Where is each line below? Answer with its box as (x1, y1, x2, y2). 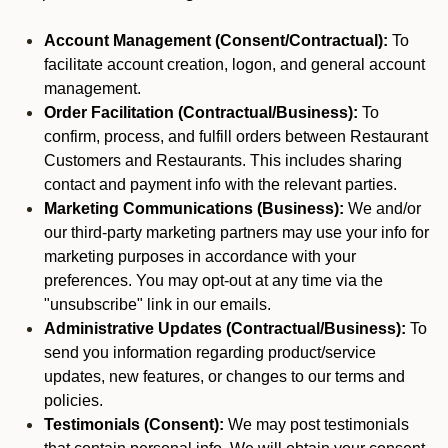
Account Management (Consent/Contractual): (44, 32, 388, 49)
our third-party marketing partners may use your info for (44, 224, 429, 241)
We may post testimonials (224, 416, 409, 433)
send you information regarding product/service (44, 344, 376, 361)
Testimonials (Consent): (44, 416, 224, 433)
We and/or (344, 200, 421, 217)
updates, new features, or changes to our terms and (44, 368, 405, 385)
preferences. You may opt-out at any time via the (44, 272, 383, 289)
